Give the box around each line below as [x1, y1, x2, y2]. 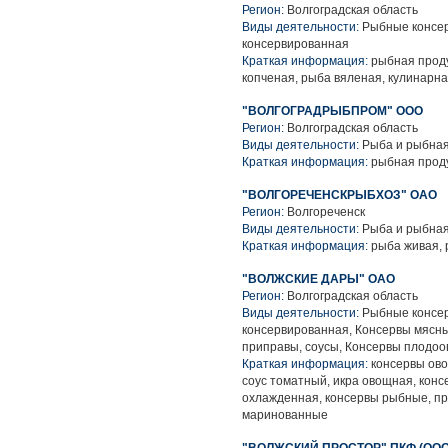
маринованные [242, 408, 328, 422]
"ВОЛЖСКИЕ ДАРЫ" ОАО [242, 272, 395, 286]
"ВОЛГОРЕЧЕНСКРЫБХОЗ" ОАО [242, 188, 437, 202]
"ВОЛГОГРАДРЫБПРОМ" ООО [242, 104, 423, 118]
